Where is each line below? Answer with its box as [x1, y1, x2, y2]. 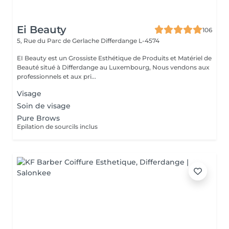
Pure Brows [17, 113, 60, 123]
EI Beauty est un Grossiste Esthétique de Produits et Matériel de [17, 54, 212, 62]
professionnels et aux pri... [17, 73, 96, 80]
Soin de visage [17, 101, 71, 110]
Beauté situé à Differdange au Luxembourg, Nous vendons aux [17, 63, 152, 71]
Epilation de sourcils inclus [17, 123, 98, 130]
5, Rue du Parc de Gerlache [17, 37, 101, 44]
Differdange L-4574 [101, 37, 159, 44]
